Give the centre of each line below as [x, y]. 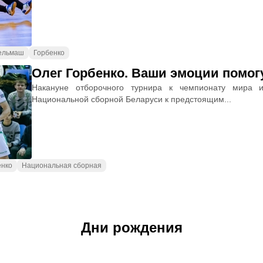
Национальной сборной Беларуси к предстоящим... [131, 99]
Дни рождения [131, 227]
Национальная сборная [62, 166]
